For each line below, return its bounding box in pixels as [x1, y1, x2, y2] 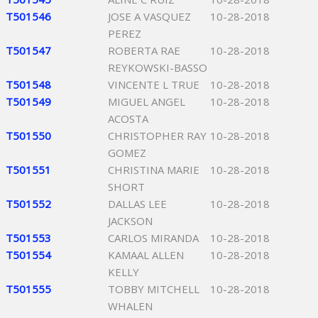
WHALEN [108, 299, 153, 313]
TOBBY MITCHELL [108, 282, 199, 296]
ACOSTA [108, 111, 148, 126]
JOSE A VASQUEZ [108, 9, 191, 23]
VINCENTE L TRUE [108, 77, 199, 92]
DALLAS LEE [108, 197, 167, 211]
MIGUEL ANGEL [108, 94, 185, 109]
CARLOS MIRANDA [108, 231, 199, 245]
